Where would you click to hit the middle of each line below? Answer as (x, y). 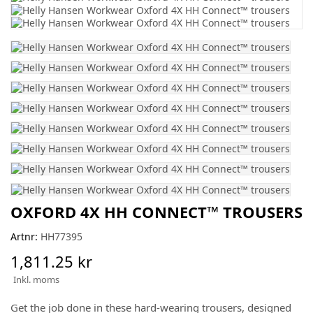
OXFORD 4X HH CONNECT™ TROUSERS (156, 212)
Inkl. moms (36, 279)
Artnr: (24, 236)
